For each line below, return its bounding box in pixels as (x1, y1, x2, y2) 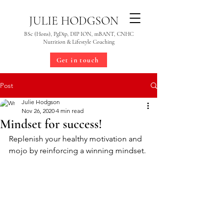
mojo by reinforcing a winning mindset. (9, 146, 146, 155)
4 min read (56, 107, 83, 114)
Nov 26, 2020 (22, 107, 55, 114)
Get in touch (56, 55, 99, 64)
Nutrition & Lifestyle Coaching (43, 38, 114, 45)
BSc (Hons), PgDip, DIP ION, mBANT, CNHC (24, 30, 134, 37)
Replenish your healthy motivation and (9, 134, 144, 143)
